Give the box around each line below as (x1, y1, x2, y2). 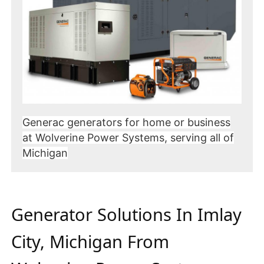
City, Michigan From (11, 229, 169, 253)
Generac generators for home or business (22, 115, 230, 128)
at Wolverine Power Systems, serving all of (22, 131, 234, 144)
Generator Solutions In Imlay (11, 202, 242, 226)
